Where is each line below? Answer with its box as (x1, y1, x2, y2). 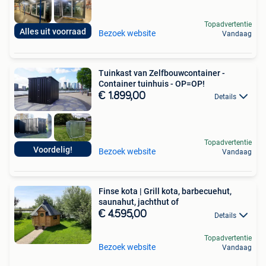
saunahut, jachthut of (99, 197, 179, 207)
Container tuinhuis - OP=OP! (99, 79, 205, 89)
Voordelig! (33, 145, 72, 155)
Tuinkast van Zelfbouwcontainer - (99, 68, 225, 78)
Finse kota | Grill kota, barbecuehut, (99, 186, 232, 197)
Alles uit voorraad (20, 27, 86, 37)
